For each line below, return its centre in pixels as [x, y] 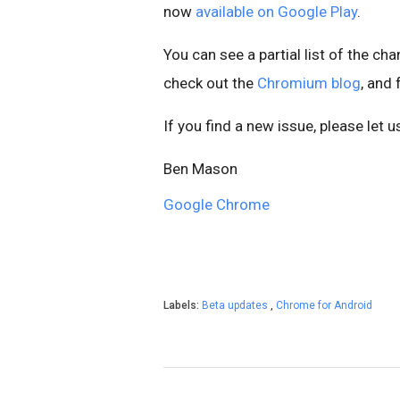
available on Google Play [276, 12]
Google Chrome [217, 204]
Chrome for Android [324, 305]
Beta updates [236, 305]
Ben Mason [200, 169]
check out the [210, 83]
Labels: [183, 305]
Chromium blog [309, 83]
